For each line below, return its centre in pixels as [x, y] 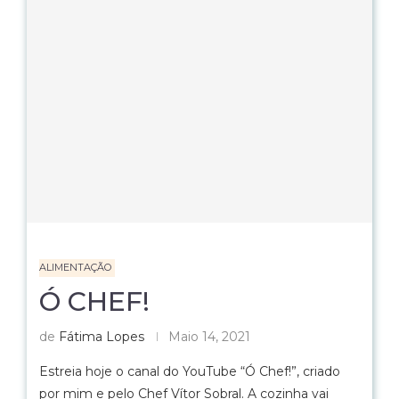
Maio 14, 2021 [209, 337]
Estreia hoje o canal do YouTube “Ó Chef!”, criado [190, 371]
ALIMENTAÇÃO [75, 267]
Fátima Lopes [102, 337]
